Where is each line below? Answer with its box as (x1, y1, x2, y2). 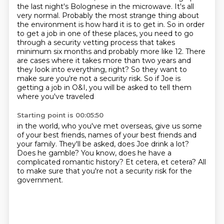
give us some (154, 121, 202, 130)
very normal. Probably (16, 11, 95, 20)
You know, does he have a (80, 148, 171, 157)
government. (16, 175, 63, 184)
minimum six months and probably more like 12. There (16, 47, 205, 56)
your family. (16, 139, 59, 148)
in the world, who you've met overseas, (16, 121, 155, 130)
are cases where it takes (16, 56, 103, 65)
